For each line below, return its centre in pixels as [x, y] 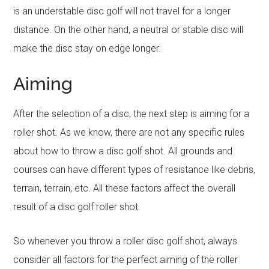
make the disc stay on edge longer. [87, 48]
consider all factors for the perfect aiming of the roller [126, 260]
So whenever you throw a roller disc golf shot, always [125, 241]
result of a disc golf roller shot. [77, 207]
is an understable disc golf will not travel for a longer [122, 11]
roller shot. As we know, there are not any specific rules [129, 132]
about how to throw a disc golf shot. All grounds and [123, 151]
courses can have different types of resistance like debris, [134, 170]
